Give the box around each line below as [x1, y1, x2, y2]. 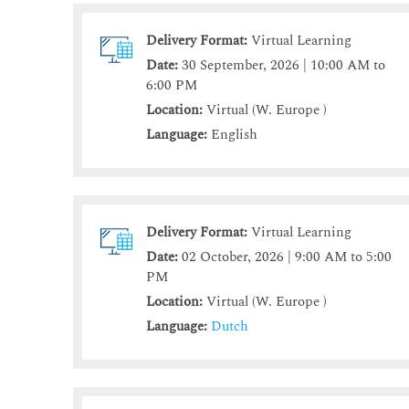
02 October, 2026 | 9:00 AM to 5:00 [182, 246, 393, 268]
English [207, 124, 258, 146]
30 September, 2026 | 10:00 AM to [182, 55, 386, 77]
